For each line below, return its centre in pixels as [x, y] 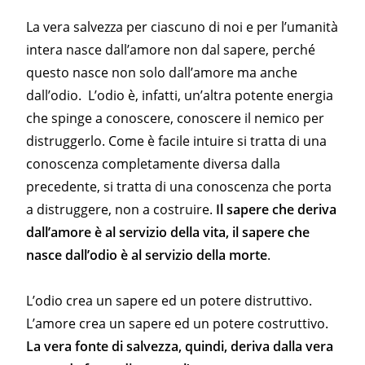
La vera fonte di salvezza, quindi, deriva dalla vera [180, 347]
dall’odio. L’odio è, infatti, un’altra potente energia [180, 96]
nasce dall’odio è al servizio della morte [147, 255]
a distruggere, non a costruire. [121, 210]
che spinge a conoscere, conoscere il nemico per [176, 119]
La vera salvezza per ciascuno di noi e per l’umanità [182, 27]
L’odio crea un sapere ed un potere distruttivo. [169, 301]
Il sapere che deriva [277, 210]
